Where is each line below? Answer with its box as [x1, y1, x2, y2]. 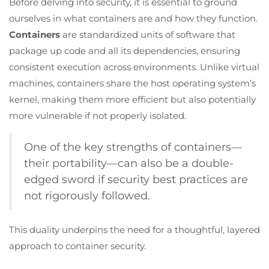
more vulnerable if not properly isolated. [9, 109, 186, 121]
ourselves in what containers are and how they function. [9, 12, 258, 24]
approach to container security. [9, 240, 146, 252]
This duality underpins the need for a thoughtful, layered [9, 223, 260, 235]
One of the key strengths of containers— [24, 140, 242, 153]
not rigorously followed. [24, 189, 150, 202]
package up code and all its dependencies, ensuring [9, 44, 240, 56]
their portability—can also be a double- [24, 156, 234, 169]
